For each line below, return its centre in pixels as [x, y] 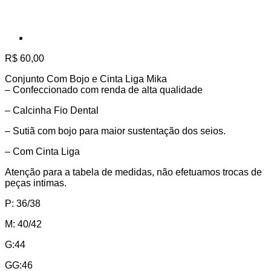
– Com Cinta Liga [42, 152]
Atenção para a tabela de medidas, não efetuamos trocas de [133, 172]
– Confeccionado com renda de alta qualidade [104, 90]
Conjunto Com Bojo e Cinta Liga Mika [86, 79]
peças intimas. [36, 183]
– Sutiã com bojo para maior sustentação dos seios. [115, 131]
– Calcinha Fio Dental [52, 111]
